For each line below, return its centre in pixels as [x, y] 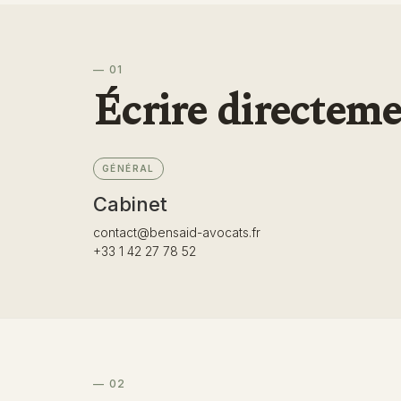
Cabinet [130, 204]
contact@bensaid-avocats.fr [177, 232]
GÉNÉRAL [128, 168]
